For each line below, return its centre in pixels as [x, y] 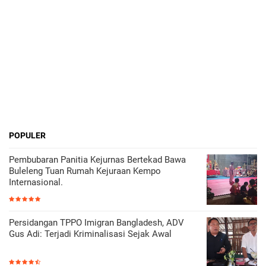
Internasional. [36, 182]
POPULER [27, 135]
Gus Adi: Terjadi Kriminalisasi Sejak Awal [90, 234]
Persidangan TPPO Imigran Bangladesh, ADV [96, 222]
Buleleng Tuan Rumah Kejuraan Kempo [85, 171]
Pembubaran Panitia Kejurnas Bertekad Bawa [97, 159]
